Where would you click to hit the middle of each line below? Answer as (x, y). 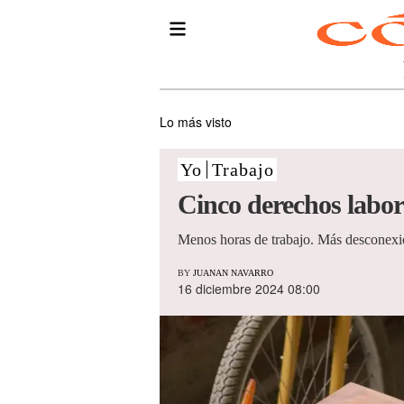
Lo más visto (196, 122)
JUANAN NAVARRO (233, 273)
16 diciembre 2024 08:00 (249, 289)
